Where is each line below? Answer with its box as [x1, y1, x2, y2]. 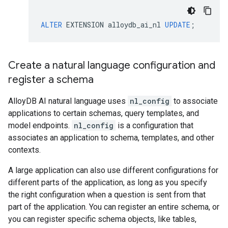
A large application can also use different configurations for [8, 165, 218, 175]
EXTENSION [66, 20, 104, 30]
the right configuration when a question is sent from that [8, 190, 206, 199]
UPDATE [165, 20, 190, 30]
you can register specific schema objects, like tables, [8, 214, 196, 224]
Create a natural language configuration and [8, 59, 215, 72]
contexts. [8, 145, 41, 155]
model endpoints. [8, 121, 72, 130]
